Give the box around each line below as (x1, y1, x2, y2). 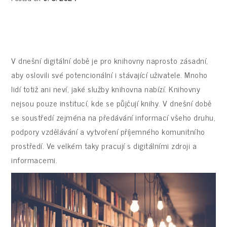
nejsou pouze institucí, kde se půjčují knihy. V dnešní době (11, 96, 212, 109)
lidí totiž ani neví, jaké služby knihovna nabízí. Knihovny (11, 82, 201, 95)
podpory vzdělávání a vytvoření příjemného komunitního (11, 124, 205, 138)
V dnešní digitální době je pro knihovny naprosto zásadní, (11, 53, 208, 67)
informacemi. (11, 153, 58, 166)
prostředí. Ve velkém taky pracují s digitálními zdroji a (11, 138, 197, 152)
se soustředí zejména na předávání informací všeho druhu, (11, 110, 216, 124)
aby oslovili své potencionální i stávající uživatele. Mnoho (11, 67, 208, 81)
